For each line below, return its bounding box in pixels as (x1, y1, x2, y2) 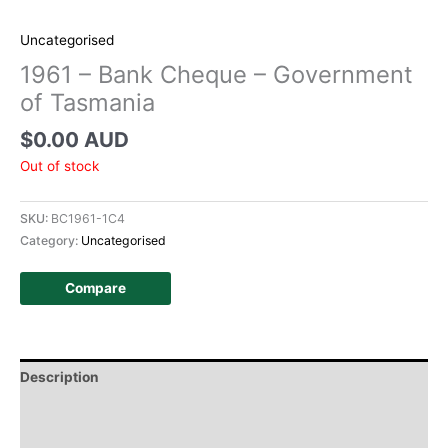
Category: (20, 232, 81, 248)
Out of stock (20, 157, 99, 174)
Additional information (20, 404, 171, 421)
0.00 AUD (33, 126, 129, 152)
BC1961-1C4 (51, 210, 125, 226)
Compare (65, 279, 126, 296)
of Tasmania (20, 87, 155, 117)
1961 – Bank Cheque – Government (20, 59, 413, 89)
